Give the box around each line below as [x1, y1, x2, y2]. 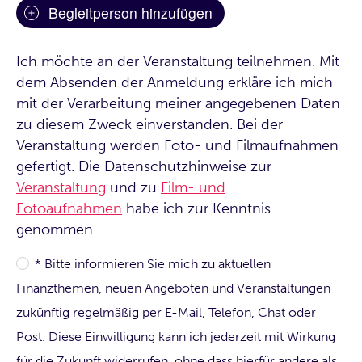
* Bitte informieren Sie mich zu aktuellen [34, 255, 271, 271]
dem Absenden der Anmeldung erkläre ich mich [16, 73, 333, 91]
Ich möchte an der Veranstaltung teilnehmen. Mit [16, 52, 339, 70]
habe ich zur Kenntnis [122, 199, 271, 217]
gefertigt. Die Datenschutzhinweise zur [16, 157, 271, 175]
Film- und [161, 178, 225, 196]
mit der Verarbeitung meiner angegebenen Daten [16, 94, 340, 112]
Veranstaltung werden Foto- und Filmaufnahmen [16, 136, 339, 154]
